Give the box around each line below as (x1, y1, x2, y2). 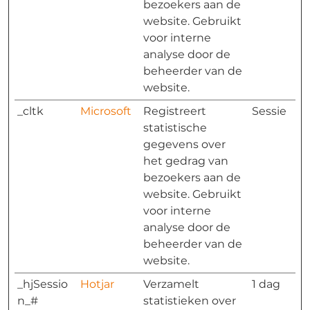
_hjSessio (17, 277, 68, 291)
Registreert (143, 104, 206, 118)
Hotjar (80, 277, 114, 291)
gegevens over (143, 138, 226, 151)
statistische (143, 121, 207, 134)
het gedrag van (143, 154, 228, 167)
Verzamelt (143, 277, 199, 291)
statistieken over (143, 294, 236, 307)
